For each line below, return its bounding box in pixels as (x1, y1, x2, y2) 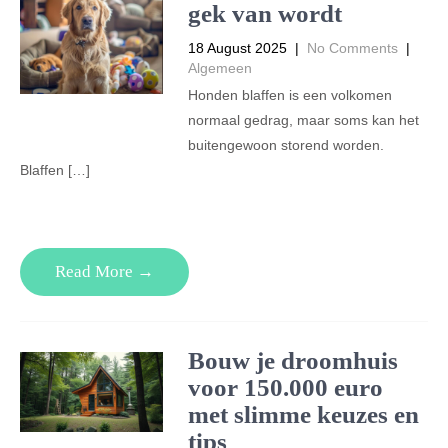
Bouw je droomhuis (187, 347, 398, 374)
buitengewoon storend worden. (187, 137, 384, 153)
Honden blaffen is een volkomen (187, 87, 392, 103)
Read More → (55, 262, 154, 281)
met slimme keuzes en (187, 401, 419, 428)
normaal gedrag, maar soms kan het (187, 112, 419, 128)
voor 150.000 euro (187, 374, 383, 401)
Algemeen (187, 60, 252, 76)
